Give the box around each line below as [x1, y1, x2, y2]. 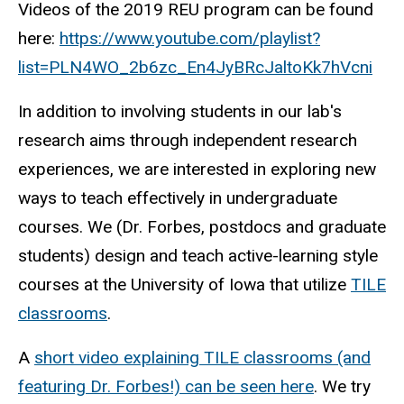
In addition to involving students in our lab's [18, 101, 342, 123]
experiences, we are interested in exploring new [18, 159, 376, 180]
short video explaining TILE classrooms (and [34, 346, 371, 368]
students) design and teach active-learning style [18, 245, 378, 267]
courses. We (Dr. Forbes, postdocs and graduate [18, 216, 386, 238]
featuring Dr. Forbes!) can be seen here [18, 375, 314, 397]
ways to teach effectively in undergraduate [18, 188, 337, 209]
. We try [314, 375, 371, 397]
